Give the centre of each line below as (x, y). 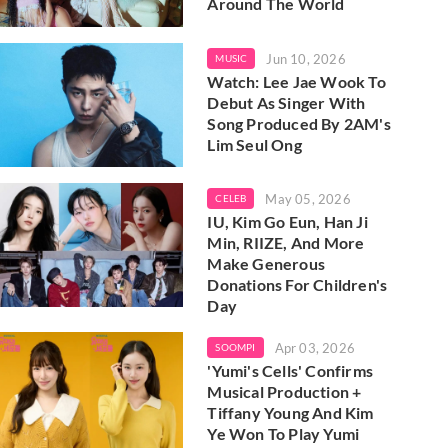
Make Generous (266, 263)
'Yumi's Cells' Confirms (290, 370)
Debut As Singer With (286, 102)
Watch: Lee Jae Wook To (296, 81)
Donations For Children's (297, 284)
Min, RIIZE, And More (286, 242)
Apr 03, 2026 (314, 347)
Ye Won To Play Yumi (283, 433)
